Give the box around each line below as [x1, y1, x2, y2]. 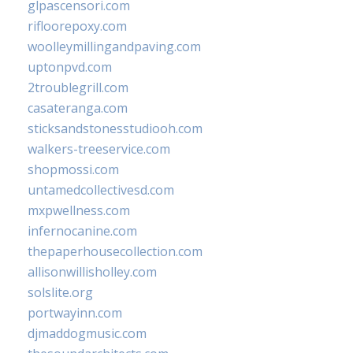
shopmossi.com [28, 160, 119, 178]
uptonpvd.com [28, 58, 112, 76]
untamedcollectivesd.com [28, 180, 174, 199]
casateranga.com [28, 98, 128, 117]
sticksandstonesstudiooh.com [28, 119, 203, 137]
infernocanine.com [28, 221, 137, 240]
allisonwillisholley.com [28, 262, 157, 281]
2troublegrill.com [28, 78, 128, 96]
